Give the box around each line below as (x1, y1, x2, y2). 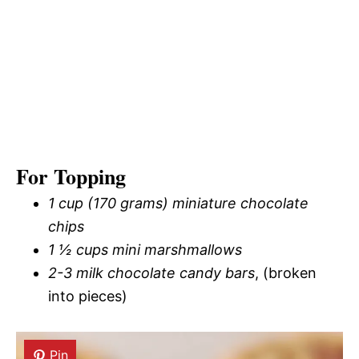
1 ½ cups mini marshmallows (48, 241, 242, 259)
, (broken (255, 264, 317, 282)
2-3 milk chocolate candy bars (48, 264, 255, 282)
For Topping (16, 161, 126, 192)
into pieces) (48, 288, 127, 305)
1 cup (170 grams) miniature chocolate (48, 195, 309, 212)
